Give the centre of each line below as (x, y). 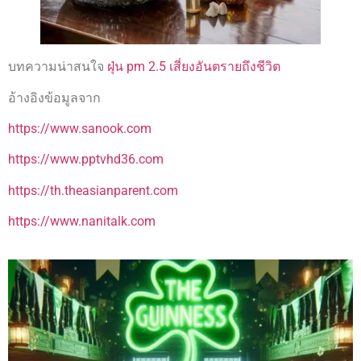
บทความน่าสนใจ (58, 67)
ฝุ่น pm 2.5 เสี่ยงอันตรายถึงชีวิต (194, 67)
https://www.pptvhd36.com (86, 160)
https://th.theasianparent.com (93, 190)
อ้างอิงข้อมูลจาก (54, 98)
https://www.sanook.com (80, 129)
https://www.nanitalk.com (82, 222)
